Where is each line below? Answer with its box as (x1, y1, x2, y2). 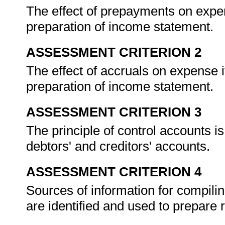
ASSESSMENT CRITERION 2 (26, 45, 201, 60)
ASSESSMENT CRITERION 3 (26, 104, 201, 120)
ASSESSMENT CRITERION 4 (26, 164, 201, 179)
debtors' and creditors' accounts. (26, 139, 213, 154)
